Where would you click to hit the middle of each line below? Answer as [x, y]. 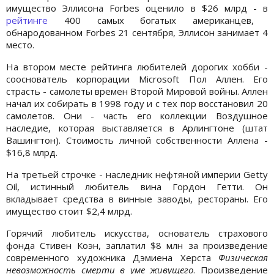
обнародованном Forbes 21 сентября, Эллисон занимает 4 [137, 33]
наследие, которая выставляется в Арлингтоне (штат [137, 128]
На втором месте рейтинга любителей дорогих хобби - [137, 67]
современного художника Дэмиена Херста [112, 258]
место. [20, 45]
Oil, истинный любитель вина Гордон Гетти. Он [137, 187]
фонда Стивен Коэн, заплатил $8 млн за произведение [137, 246]
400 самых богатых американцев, [151, 20]
